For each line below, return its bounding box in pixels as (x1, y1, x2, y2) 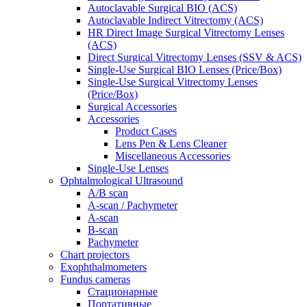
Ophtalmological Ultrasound (60, 174, 183, 186)
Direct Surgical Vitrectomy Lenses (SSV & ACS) (88, 51, 302, 63)
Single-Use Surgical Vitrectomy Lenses (88, 75, 258, 88)
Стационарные (88, 285, 158, 297)
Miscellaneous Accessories (115, 149, 230, 162)
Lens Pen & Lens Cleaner (115, 137, 227, 149)
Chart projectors (60, 248, 130, 260)
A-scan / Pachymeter (88, 199, 177, 211)
